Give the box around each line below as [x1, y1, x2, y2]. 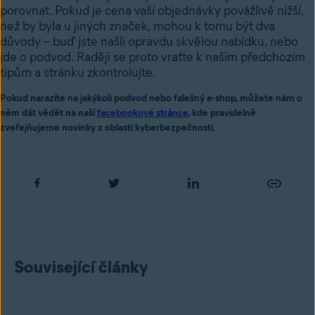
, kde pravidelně [188, 107, 256, 120]
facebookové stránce [97, 107, 188, 120]
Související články [14, 257, 148, 278]
